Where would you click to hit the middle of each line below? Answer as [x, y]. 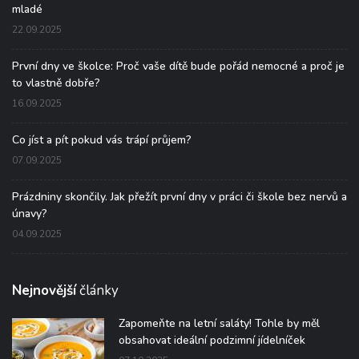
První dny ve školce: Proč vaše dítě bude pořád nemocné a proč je [178, 66]
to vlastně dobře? [56, 83]
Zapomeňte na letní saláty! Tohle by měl [219, 323]
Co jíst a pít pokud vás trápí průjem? [102, 139]
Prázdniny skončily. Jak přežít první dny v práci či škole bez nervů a [179, 196]
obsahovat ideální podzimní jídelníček [212, 340]
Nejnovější [44, 290]
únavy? [30, 213]
